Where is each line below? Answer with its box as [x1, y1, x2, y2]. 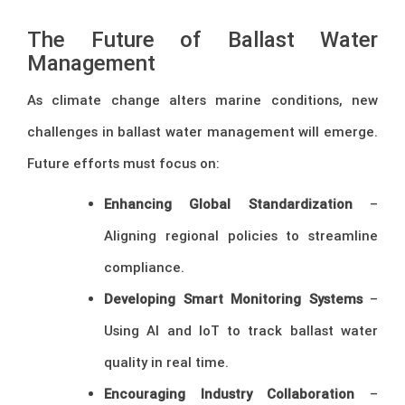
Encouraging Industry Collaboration [104, 384, 355, 402]
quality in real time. [104, 353, 229, 371]
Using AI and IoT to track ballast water [104, 321, 378, 339]
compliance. [104, 258, 184, 276]
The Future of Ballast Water [27, 25, 378, 52]
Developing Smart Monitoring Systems [104, 289, 363, 307]
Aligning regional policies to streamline [104, 226, 378, 244]
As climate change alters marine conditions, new [27, 90, 378, 108]
